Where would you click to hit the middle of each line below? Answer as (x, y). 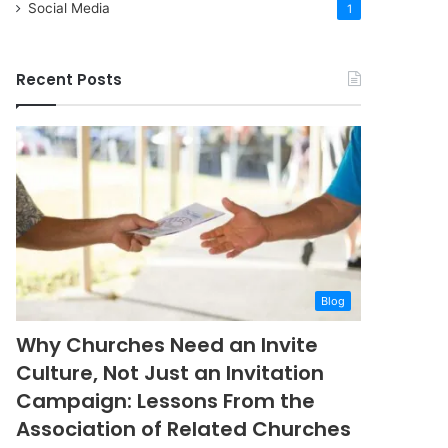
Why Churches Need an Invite (167, 344)
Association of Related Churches (184, 428)
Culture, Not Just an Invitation (170, 372)
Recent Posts (69, 79)
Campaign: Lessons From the (166, 400)
